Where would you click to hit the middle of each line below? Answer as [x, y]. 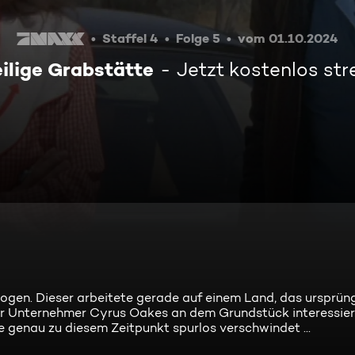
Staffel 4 [130, 38]
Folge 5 [198, 38]
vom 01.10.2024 [288, 38]
